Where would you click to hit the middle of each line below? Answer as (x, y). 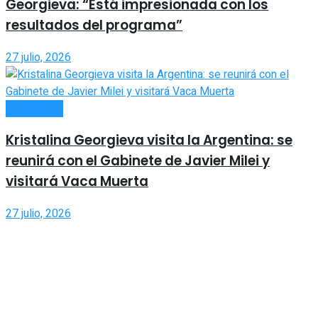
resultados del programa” (94, 25)
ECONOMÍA (34, 108)
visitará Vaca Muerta (77, 182)
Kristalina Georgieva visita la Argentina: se (149, 141)
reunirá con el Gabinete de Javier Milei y (138, 161)
